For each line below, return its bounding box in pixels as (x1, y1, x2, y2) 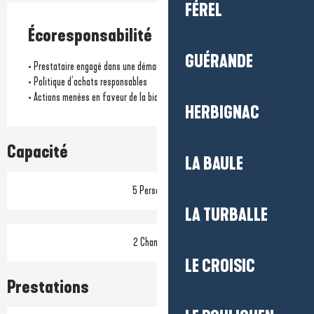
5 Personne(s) (132, 183, 182, 197)
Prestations (7, 276, 89, 298)
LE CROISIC (185, 256, 255, 277)
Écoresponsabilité (28, 25, 152, 46)
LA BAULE (185, 153, 243, 175)
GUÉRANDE (185, 51, 253, 72)
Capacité (7, 141, 68, 163)
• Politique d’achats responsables (28, 74, 147, 88)
